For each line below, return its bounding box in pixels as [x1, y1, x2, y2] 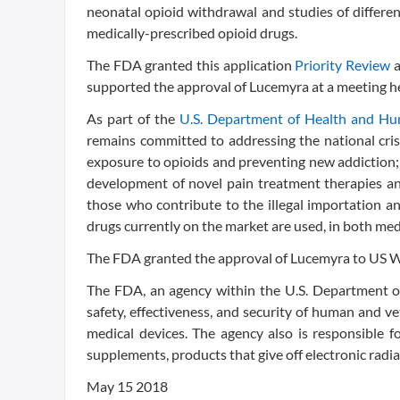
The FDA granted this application [87, 56, 296, 73]
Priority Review [295, 56, 391, 73]
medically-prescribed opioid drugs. [87, 24, 297, 41]
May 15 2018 [87, 378, 168, 395]
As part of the [87, 110, 179, 127]
